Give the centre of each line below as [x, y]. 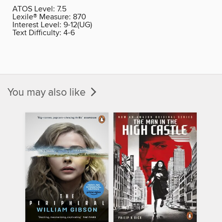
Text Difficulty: [38, 32]
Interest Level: [38, 25]
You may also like [48, 92]
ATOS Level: [35, 9]
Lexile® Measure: [43, 17]
